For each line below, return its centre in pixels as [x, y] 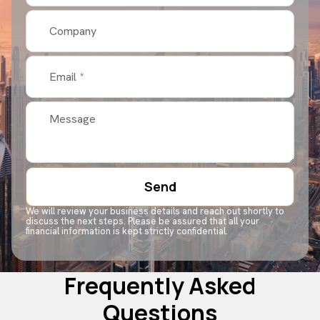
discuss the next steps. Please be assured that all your [142, 221]
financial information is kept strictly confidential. [127, 231]
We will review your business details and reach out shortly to [155, 211]
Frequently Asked [160, 286]
